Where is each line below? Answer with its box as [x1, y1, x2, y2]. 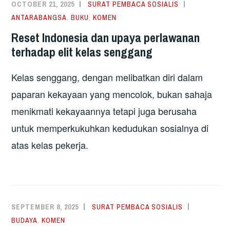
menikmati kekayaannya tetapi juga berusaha [11, 104, 197, 118]
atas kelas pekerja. [11, 138, 89, 151]
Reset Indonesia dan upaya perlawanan [11, 29, 200, 46]
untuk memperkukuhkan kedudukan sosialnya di [11, 121, 209, 135]
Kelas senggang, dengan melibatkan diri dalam [11, 70, 203, 84]
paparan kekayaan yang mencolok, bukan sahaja [11, 87, 213, 101]
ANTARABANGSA [11, 13, 67, 23]
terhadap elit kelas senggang [11, 43, 153, 60]
